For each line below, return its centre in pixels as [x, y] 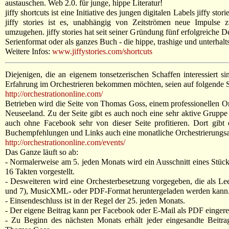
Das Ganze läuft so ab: [42, 152]
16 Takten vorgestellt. [40, 171]
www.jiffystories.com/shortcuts [102, 51]
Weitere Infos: [29, 51]
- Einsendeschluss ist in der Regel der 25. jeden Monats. [95, 200]
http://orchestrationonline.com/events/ [65, 142]
